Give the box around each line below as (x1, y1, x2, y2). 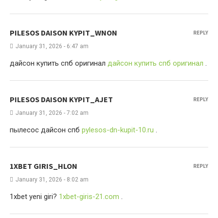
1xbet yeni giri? (10, 192, 59, 201)
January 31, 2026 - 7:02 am (16, 109, 89, 116)
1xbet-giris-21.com (59, 192, 119, 201)
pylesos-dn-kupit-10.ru (82, 126, 154, 134)
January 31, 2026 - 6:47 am (16, 43, 89, 50)
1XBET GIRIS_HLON (10, 161, 77, 171)
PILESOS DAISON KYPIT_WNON (10, 28, 117, 37)
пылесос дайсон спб (10, 126, 82, 134)
